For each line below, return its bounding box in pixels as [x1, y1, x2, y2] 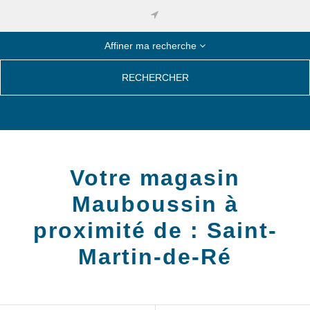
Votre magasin [70, 165, 240, 190]
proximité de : [33, 218, 207, 243]
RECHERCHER [121, 72, 189, 83]
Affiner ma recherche [104, 39, 199, 51]
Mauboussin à [71, 192, 239, 217]
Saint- [206, 218, 277, 243]
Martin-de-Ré [78, 244, 232, 269]
